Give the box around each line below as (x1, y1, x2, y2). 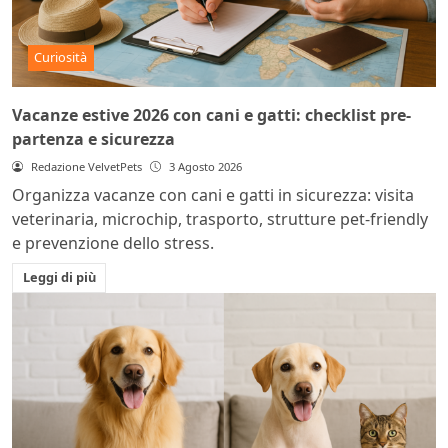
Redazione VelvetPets (30, 158, 142, 174)
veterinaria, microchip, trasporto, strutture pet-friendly (12, 207, 428, 230)
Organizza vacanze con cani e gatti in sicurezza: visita (12, 183, 414, 206)
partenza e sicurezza (12, 127, 175, 150)
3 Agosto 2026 (168, 158, 242, 174)
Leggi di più (22, 268, 96, 287)
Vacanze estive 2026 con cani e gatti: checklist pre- (12, 103, 411, 126)
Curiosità (34, 48, 88, 67)
